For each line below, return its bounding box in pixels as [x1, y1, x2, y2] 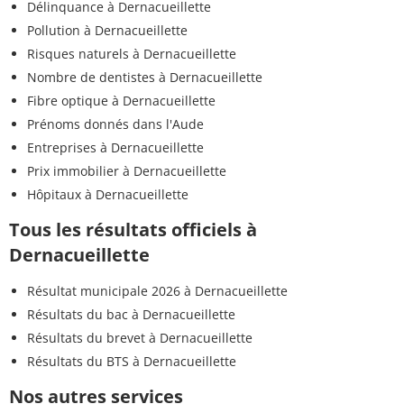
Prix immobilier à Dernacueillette [27, 161, 226, 179]
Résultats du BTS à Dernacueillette [27, 352, 236, 370]
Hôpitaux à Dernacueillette [27, 185, 188, 203]
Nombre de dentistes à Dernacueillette [27, 68, 262, 86]
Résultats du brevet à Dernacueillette [27, 328, 252, 346]
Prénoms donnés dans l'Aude [27, 115, 204, 133]
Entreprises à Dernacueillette [27, 138, 204, 156]
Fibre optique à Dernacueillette [27, 91, 216, 109]
